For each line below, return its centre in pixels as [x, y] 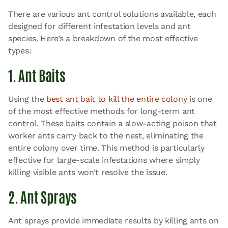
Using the [27, 99]
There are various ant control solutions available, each [112, 14]
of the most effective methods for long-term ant [102, 111]
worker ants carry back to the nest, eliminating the [106, 136]
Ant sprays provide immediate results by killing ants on [113, 221]
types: [20, 51]
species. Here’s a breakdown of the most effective [103, 38]
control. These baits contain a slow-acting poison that [112, 123]
